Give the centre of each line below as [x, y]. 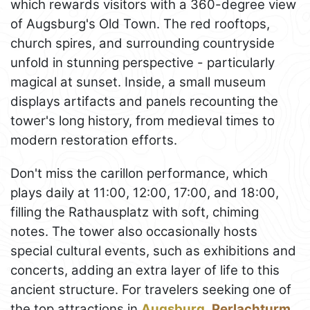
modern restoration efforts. [94, 140]
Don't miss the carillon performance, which [139, 173]
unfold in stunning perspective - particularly [143, 62]
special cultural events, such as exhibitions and [153, 250]
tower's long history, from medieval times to [143, 120]
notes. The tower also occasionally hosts [134, 231]
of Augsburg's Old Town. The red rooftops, [140, 24]
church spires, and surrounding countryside [143, 43]
